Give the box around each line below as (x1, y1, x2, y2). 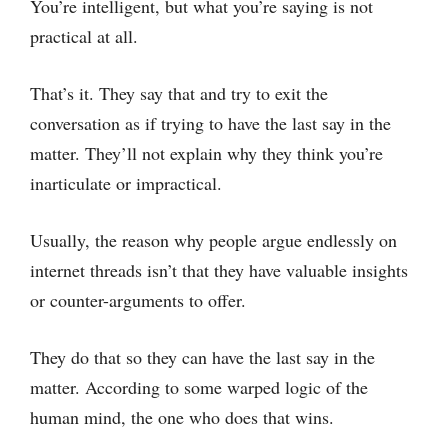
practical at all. (30, 24, 138, 48)
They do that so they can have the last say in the (30, 345, 375, 369)
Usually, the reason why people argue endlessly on (30, 228, 397, 252)
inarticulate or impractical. (30, 171, 222, 195)
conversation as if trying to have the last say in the (30, 111, 391, 135)
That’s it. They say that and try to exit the (30, 81, 328, 105)
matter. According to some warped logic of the (30, 375, 368, 399)
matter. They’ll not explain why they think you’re (30, 141, 383, 165)
